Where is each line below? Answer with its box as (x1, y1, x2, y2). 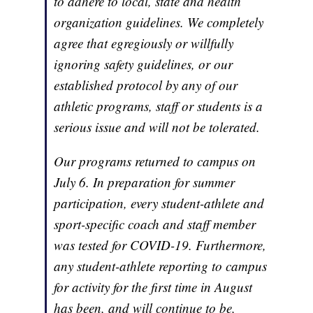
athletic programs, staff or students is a (54, 97, 263, 115)
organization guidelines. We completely (54, 13, 264, 31)
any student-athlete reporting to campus (54, 257, 268, 275)
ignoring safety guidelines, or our (54, 55, 233, 73)
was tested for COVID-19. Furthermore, (54, 236, 267, 254)
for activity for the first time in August (54, 278, 253, 296)
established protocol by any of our (54, 76, 238, 94)
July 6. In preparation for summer (54, 173, 235, 191)
